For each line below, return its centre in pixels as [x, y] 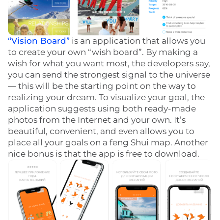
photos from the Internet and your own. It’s [97, 120]
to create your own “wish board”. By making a [103, 52]
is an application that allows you [137, 41]
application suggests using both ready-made [102, 108]
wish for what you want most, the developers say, [109, 63]
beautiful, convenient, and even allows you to [101, 131]
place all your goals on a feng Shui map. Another [108, 142]
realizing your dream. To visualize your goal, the [106, 97]
